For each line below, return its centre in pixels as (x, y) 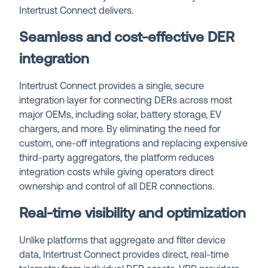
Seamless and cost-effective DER (127, 38)
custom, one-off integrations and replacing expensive (134, 144)
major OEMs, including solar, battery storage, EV (121, 115)
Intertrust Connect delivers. (77, 11)
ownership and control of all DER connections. (117, 187)
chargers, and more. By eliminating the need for (120, 130)
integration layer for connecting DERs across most (126, 101)
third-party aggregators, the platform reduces (117, 158)
